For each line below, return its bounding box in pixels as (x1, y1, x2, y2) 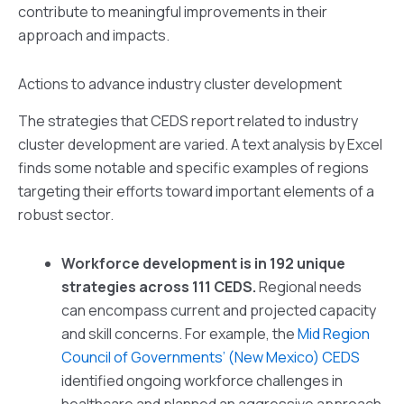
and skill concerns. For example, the (61, 324, 298, 344)
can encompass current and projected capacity (61, 300, 376, 321)
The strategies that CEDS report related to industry (18, 111, 358, 132)
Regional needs (256, 277, 362, 298)
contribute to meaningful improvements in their (18, 2, 327, 23)
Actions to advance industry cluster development (18, 74, 342, 95)
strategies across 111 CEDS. (61, 277, 256, 298)
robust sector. (18, 205, 114, 225)
